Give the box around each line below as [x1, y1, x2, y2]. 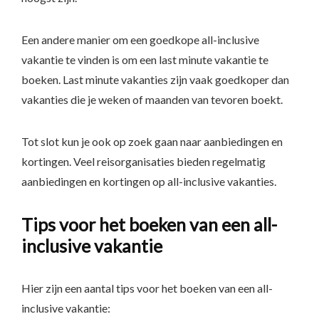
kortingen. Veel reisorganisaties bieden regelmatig [21, 155, 266, 168]
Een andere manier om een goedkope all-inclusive [21, 33, 259, 46]
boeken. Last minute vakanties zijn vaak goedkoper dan [21, 73, 289, 86]
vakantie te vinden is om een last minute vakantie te [21, 53, 268, 66]
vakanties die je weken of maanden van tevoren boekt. [21, 93, 283, 106]
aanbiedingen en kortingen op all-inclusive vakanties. [21, 174, 276, 188]
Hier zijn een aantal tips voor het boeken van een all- [21, 281, 273, 295]
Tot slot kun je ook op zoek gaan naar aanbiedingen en [21, 135, 283, 148]
